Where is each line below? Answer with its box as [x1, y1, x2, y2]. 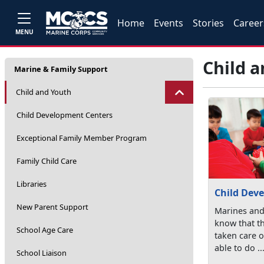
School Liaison [16, 247, 67, 258]
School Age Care [16, 225, 73, 235]
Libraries [16, 179, 47, 189]
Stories [193, 16, 225, 29]
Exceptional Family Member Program [16, 133, 147, 143]
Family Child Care [16, 156, 77, 166]
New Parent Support [16, 202, 88, 212]
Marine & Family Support [14, 64, 108, 74]
